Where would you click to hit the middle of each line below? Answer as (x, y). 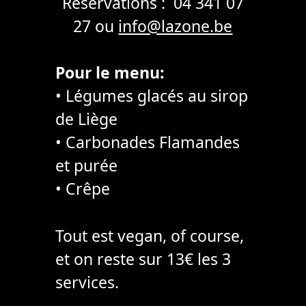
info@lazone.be (176, 26)
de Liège (86, 119)
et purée (86, 166)
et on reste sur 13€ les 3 (143, 259)
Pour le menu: (110, 73)
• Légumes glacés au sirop (151, 96)
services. (87, 282)
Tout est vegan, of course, (149, 236)
